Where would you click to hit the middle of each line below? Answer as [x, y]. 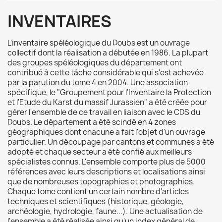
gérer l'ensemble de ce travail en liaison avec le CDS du [104, 112]
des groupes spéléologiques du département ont [95, 63]
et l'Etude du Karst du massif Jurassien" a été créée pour [107, 102]
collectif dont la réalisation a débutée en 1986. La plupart [108, 53]
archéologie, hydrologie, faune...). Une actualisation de [105, 211]
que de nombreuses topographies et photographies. [101, 182]
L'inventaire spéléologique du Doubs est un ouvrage [99, 43]
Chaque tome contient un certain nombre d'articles [98, 192]
